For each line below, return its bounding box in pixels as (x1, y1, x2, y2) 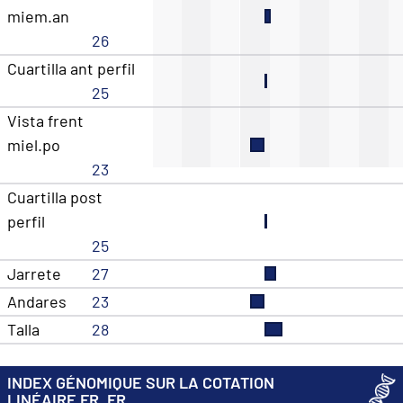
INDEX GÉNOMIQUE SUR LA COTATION (7, 372, 274, 392)
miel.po (7, 135, 60, 156)
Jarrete (7, 264, 61, 284)
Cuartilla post (7, 187, 103, 208)
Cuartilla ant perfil (7, 58, 135, 79)
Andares (7, 291, 67, 312)
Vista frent (7, 111, 84, 131)
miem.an (7, 6, 69, 27)
